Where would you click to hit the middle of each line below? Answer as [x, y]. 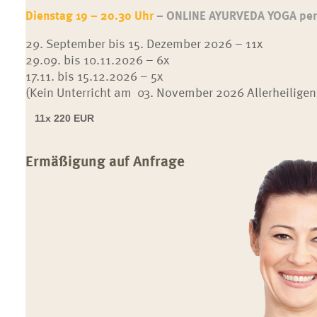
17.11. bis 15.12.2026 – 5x [94, 75]
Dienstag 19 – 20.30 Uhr [91, 15]
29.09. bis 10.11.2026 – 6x [97, 59]
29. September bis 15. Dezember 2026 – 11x [144, 43]
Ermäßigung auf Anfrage [105, 160]
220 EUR [72, 118]
